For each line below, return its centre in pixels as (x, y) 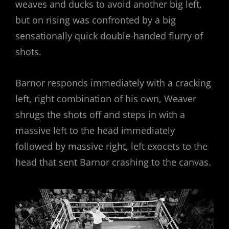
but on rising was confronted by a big (96, 20)
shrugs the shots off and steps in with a (100, 115)
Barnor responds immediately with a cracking (113, 83)
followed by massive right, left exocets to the (111, 146)
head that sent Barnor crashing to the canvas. (113, 162)
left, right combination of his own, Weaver (106, 99)
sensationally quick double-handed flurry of (109, 36)
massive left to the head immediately (95, 131)
